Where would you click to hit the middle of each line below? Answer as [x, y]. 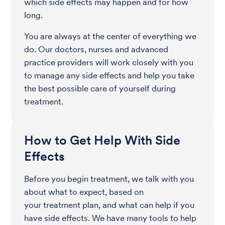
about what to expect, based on [84, 192]
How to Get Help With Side [102, 140]
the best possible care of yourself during [100, 88]
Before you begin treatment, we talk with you [109, 179]
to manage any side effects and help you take [109, 75]
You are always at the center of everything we [110, 36]
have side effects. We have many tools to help [110, 218]
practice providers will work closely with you [109, 62]
